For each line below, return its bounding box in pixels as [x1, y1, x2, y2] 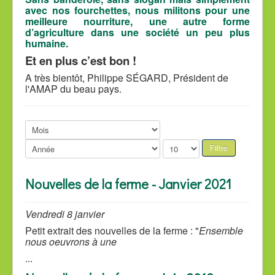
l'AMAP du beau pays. [25, 82, 122, 96]
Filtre [210, 142, 228, 154]
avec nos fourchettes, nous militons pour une [25, 3, 250, 18]
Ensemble [199, 223, 243, 238]
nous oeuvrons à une [25, 234, 117, 249]
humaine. [25, 36, 68, 51]
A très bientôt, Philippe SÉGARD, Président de [25, 71, 228, 85]
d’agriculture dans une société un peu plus [25, 25, 250, 40]
